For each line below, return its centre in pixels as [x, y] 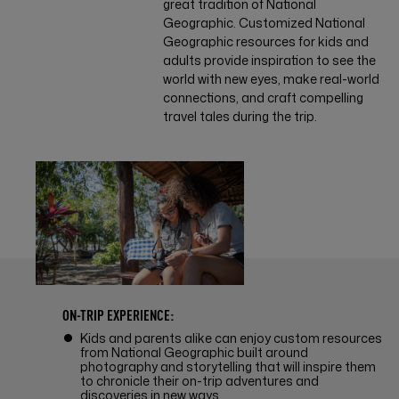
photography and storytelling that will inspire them [228, 366]
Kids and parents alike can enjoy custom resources [231, 338]
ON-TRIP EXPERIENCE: [118, 314]
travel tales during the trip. [240, 117]
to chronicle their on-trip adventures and [199, 380]
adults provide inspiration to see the [270, 61]
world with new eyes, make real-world [272, 79]
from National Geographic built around [194, 352]
